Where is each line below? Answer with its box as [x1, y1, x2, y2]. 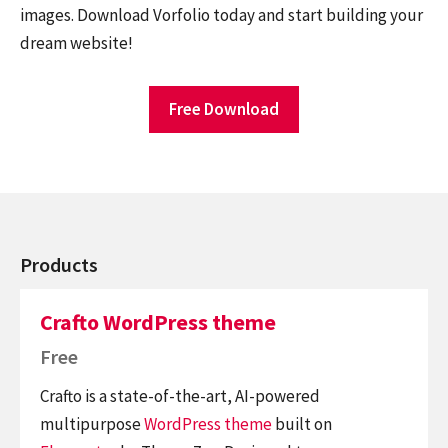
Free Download [169, 97, 279, 120]
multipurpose [40, 412, 144, 435]
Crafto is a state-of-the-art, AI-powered [40, 384, 320, 407]
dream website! [20, 32, 133, 55]
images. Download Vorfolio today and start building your [20, 4, 423, 27]
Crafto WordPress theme [40, 308, 276, 337]
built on [272, 412, 332, 435]
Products [20, 251, 98, 277]
